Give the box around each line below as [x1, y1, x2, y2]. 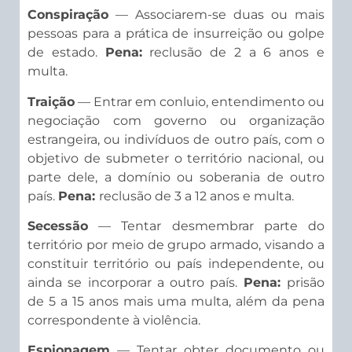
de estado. [27, 45, 105, 60]
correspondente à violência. [27, 313, 200, 328]
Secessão [27, 218, 88, 234]
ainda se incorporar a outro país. [27, 275, 244, 291]
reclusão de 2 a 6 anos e [141, 45, 325, 60]
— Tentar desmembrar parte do [88, 218, 324, 234]
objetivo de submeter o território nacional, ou [27, 150, 324, 166]
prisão [287, 275, 325, 291]
